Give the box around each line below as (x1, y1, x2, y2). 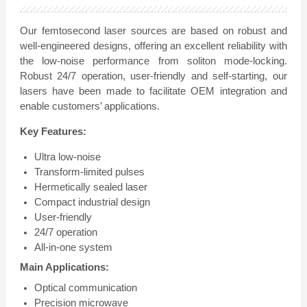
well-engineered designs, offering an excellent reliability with (19, 39, 287, 51)
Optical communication (34, 282, 137, 294)
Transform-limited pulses (34, 165, 145, 177)
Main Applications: (19, 261, 109, 273)
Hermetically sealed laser (34, 180, 147, 193)
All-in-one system (34, 241, 112, 253)
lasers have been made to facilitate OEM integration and (19, 84, 287, 97)
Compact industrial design (34, 195, 150, 208)
